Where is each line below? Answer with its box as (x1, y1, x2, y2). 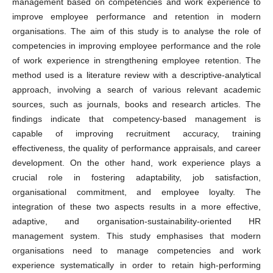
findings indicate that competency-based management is (12, 114, 261, 124)
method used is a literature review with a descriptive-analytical (12, 70, 261, 80)
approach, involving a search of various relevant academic (12, 85, 261, 95)
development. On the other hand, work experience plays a (12, 158, 261, 168)
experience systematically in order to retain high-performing (12, 260, 261, 271)
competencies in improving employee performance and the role (12, 41, 261, 51)
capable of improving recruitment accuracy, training (12, 129, 261, 139)
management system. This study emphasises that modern (12, 231, 261, 241)
